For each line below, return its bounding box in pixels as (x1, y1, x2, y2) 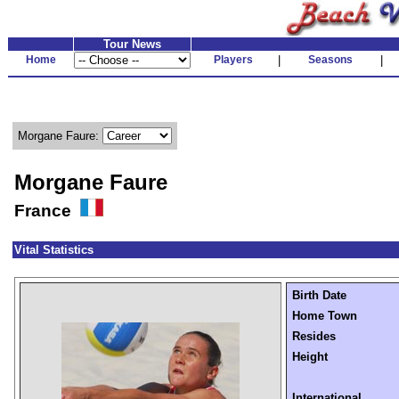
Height (292, 350, 328, 363)
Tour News (103, 37, 161, 51)
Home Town (292, 309, 357, 322)
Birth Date (292, 289, 346, 302)
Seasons (307, 53, 353, 66)
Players (214, 53, 253, 66)
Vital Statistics (14, 243, 94, 256)
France (14, 201, 80, 220)
